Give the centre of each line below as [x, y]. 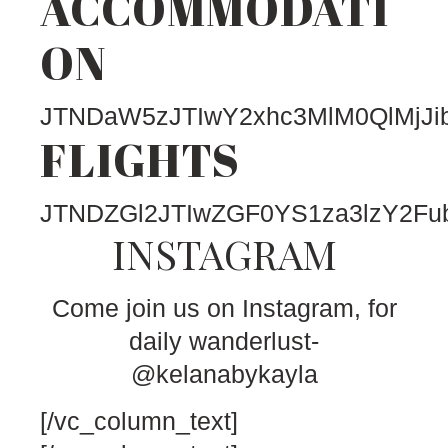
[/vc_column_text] [139, 421]
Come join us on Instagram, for [224, 308]
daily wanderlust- [224, 341]
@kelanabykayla [224, 374]
